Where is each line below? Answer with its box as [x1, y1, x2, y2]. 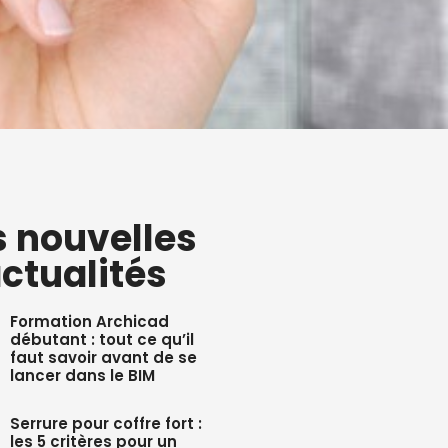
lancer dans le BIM [10, 365, 156, 386]
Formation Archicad [10, 311, 170, 332]
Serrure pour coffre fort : [10, 413, 203, 434]
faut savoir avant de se [10, 347, 198, 368]
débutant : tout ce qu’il [10, 329, 195, 350]
